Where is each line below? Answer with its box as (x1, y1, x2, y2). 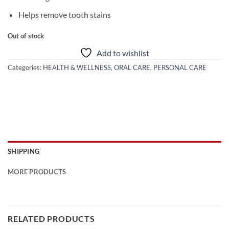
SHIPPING (8, 147, 40, 155)
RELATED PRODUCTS (8, 213, 95, 223)
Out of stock (8, 31, 44, 40)
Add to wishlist (97, 48, 149, 58)
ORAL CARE (114, 63, 150, 72)
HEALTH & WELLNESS (43, 63, 111, 72)
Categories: (8, 63, 43, 72)
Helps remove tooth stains (18, 10, 111, 19)
